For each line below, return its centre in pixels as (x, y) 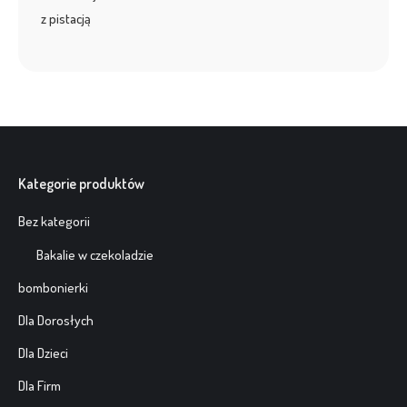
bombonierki (53, 288)
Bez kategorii (54, 221)
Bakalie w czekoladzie (95, 255)
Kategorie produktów (81, 184)
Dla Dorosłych (56, 320)
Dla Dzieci (43, 353)
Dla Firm (40, 386)
